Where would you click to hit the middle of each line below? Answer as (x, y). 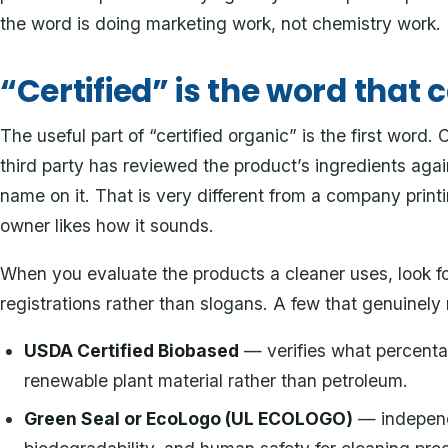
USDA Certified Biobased (132, 351)
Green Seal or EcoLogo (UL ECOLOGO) (189, 419)
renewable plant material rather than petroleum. (216, 381)
